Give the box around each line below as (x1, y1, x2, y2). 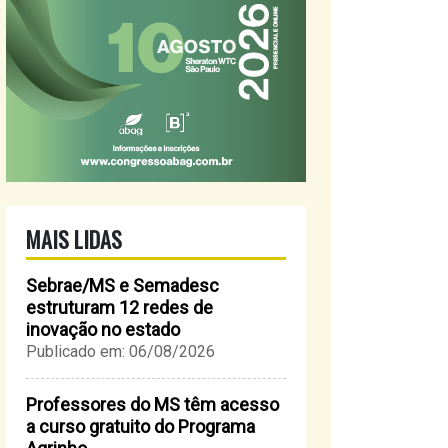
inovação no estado (26, 319, 180, 340)
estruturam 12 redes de (26, 297, 213, 318)
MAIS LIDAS (26, 223, 122, 255)
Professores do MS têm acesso (26, 394, 279, 415)
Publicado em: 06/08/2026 (26, 342, 215, 361)
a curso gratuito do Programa (26, 416, 255, 437)
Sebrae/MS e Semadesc (26, 275, 219, 296)
